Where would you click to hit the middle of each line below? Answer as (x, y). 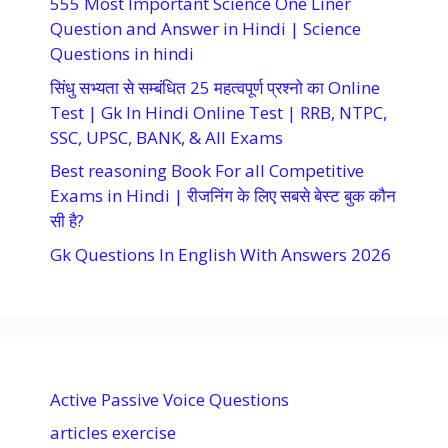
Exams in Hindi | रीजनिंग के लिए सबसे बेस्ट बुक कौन (223, 196)
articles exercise (113, 433)
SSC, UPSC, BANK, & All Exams (166, 137)
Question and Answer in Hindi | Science (205, 29)
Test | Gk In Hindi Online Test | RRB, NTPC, (218, 112)
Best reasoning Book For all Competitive (207, 171)
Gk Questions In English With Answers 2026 (220, 254)
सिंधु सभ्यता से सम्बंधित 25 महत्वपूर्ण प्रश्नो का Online (215, 87)
